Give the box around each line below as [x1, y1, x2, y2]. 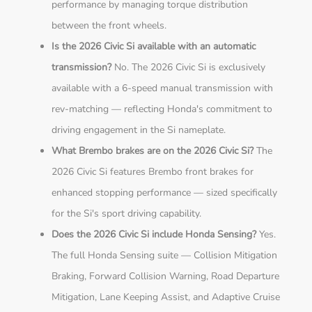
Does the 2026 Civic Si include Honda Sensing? [52, 228, 257, 242]
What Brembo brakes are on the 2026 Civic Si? [52, 144, 254, 158]
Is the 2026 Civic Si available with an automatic [52, 40, 256, 54]
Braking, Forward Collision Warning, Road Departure [52, 270, 280, 283]
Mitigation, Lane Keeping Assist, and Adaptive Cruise [52, 290, 281, 304]
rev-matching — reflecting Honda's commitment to [52, 102, 273, 116]
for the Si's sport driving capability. [52, 207, 202, 221]
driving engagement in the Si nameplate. [52, 123, 226, 137]
